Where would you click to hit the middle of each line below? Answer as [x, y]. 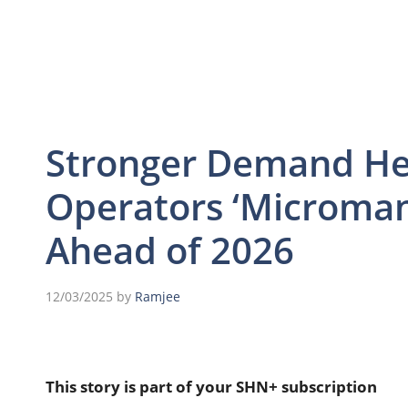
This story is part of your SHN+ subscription [211, 386]
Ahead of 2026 [170, 250]
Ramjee [158, 296]
